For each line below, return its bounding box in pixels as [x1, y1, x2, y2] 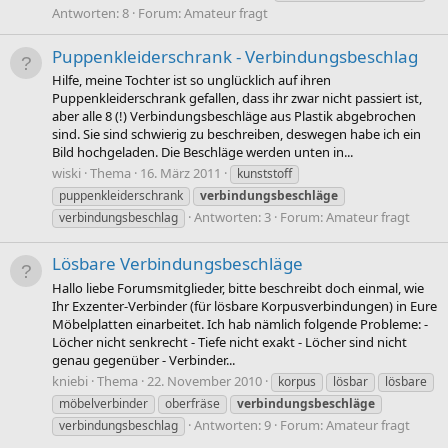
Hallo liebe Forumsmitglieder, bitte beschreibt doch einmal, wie [52, 278, 424, 297]
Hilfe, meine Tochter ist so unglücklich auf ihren [52, 70, 331, 89]
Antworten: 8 [52, 4, 129, 23]
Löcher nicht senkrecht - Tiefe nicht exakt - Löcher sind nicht [52, 332, 407, 351]
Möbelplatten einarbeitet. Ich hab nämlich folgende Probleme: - [52, 314, 428, 333]
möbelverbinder [59, 394, 148, 412]
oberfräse [165, 394, 220, 412]
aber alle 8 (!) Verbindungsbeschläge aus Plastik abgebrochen [52, 106, 416, 125]
